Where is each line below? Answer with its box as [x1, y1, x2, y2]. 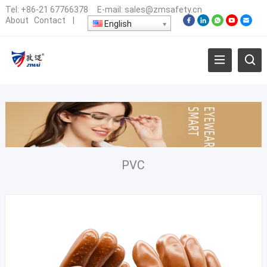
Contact [33, 15, 66, 26]
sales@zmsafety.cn [124, 5, 202, 14]
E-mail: [88, 5, 125, 14]
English [102, 19, 132, 29]
